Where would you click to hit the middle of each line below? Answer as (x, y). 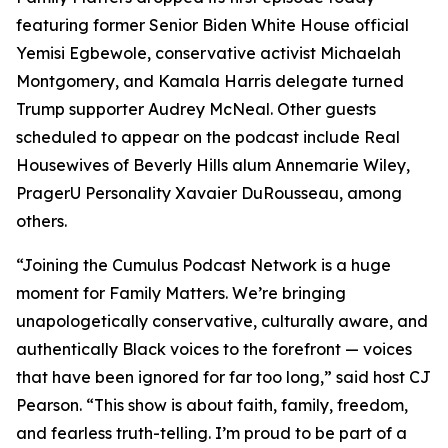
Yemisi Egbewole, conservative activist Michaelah (208, 53)
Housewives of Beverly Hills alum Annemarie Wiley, (213, 165)
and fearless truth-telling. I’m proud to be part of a (211, 433)
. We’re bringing (285, 293)
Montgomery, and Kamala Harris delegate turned (210, 81)
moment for (62, 293)
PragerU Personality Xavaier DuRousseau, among (209, 193)
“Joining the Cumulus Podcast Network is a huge (203, 265)
